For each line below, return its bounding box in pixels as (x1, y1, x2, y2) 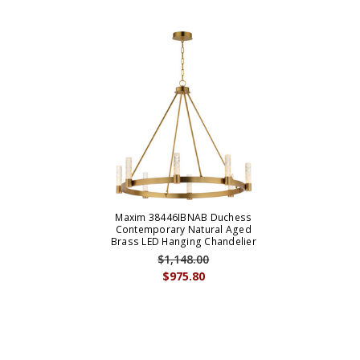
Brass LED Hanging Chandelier (110, 235, 256, 249)
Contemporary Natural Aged (115, 223, 252, 237)
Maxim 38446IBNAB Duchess (115, 211, 252, 225)
